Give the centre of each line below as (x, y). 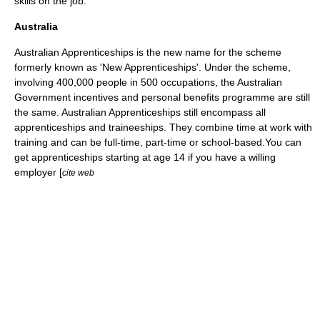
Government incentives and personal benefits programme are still (162, 97)
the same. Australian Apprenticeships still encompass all (140, 112)
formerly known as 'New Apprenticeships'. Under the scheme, (152, 67)
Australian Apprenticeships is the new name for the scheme (148, 52)
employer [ (38, 172)
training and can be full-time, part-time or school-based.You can (158, 142)
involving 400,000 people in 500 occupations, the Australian (148, 82)
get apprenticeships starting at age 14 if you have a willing (145, 157)
